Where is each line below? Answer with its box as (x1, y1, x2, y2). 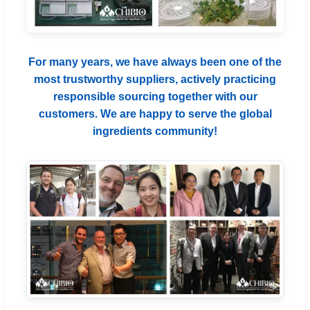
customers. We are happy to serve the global (38, 107, 272, 120)
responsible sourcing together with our (53, 90, 257, 102)
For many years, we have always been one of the (28, 55, 282, 68)
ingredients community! (93, 125, 217, 137)
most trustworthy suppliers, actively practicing (34, 73, 276, 85)
